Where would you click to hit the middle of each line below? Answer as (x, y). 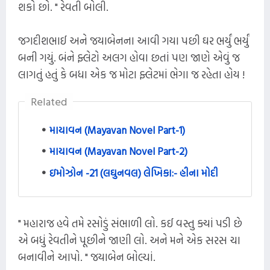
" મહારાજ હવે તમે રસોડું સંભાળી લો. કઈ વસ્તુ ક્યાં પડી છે (130, 223)
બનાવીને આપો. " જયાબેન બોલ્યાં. (87, 257)
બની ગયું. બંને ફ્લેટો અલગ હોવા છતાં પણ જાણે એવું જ (129, 58)
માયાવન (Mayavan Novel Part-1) (117, 130)
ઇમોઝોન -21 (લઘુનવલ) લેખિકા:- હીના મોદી (134, 172)
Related (49, 102)
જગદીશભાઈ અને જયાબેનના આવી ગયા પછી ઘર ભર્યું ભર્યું (133, 41)
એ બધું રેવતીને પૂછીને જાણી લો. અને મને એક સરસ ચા (129, 240)
